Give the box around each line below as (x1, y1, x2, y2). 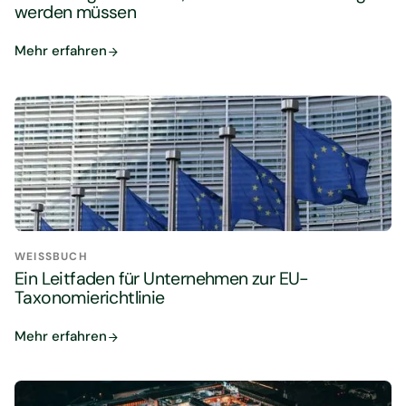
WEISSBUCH (14, 248, 79, 264)
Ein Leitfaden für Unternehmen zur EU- (14, 267, 309, 291)
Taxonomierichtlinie (14, 286, 165, 310)
